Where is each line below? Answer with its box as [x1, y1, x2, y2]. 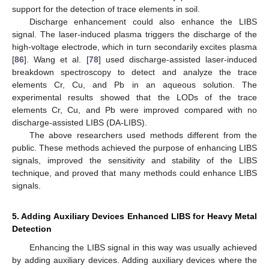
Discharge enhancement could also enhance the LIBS [29, 17, 257, 27]
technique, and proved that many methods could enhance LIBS [12, 168, 257, 178]
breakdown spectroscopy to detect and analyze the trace [12, 67, 257, 77]
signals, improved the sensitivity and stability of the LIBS [12, 156, 257, 166]
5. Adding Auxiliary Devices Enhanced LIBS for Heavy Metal [12, 211, 257, 222]
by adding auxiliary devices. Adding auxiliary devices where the [12, 255, 257, 265]
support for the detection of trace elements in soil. [12, 4, 200, 14]
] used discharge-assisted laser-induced [98, 55, 258, 65]
